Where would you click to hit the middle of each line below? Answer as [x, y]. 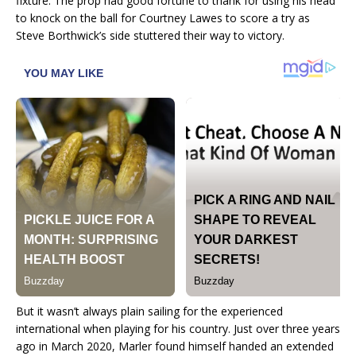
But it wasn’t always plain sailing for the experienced [149, 311]
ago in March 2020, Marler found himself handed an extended [175, 346]
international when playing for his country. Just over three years [178, 329]
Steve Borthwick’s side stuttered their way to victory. [150, 36]
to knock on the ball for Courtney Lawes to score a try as [163, 18]
